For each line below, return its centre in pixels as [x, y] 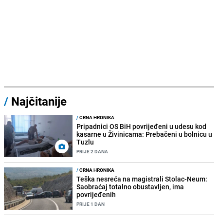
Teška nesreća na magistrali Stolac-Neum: [142, 179]
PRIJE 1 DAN [91, 204]
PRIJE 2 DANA [92, 151]
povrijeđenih [96, 194]
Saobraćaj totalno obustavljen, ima [130, 186]
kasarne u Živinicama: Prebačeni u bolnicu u [145, 134]
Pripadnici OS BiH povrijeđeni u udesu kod [142, 126]
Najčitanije [39, 101]
